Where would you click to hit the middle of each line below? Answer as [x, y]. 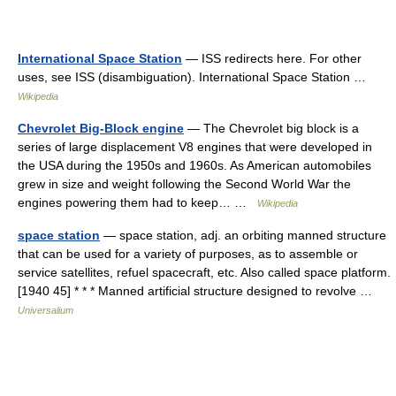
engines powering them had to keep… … [137, 202]
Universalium [46, 310]
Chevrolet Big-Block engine [101, 128]
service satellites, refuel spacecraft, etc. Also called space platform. [204, 272]
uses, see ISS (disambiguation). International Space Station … [195, 77]
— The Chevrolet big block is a [271, 128]
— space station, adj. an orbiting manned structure [243, 235]
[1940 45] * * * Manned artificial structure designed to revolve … [198, 291]
